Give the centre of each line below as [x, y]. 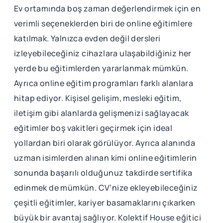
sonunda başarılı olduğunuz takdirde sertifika [103, 172]
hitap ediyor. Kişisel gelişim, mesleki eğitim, [98, 98]
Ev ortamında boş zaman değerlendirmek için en [107, 8]
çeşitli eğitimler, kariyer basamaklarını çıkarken [105, 202]
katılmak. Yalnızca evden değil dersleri [87, 38]
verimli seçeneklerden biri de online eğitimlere [103, 23]
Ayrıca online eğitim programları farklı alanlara [104, 83]
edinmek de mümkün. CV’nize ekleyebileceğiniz [106, 187]
